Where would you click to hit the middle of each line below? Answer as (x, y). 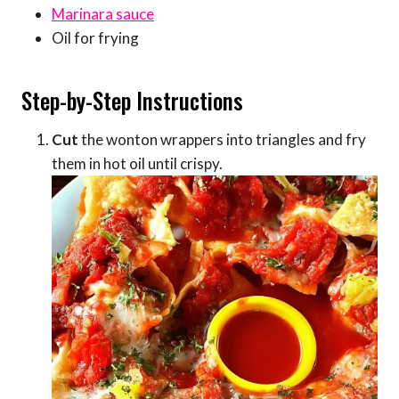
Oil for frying (95, 38)
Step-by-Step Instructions (132, 100)
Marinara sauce (103, 14)
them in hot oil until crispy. (137, 164)
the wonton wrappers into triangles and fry (222, 140)
